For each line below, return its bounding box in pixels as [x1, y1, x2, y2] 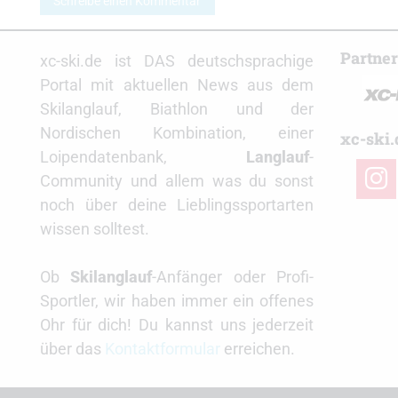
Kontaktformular [105, 339, 220, 359]
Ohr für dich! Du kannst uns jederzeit [40, 315, 314, 335]
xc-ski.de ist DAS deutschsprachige [40, 52, 314, 71]
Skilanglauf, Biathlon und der [40, 99, 314, 119]
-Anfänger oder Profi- [152, 267, 314, 287]
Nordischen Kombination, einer [40, 123, 314, 143]
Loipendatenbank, [40, 147, 247, 167]
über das [40, 339, 105, 359]
